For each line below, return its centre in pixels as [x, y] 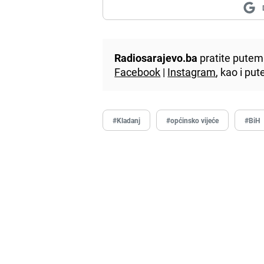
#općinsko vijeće [193, 120]
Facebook [138, 72]
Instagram [192, 72]
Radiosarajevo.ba [156, 57]
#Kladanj [127, 120]
